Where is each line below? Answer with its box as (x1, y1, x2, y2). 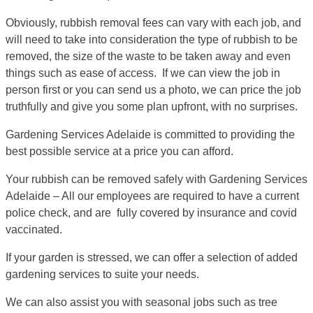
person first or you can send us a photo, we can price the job (6, 83, 301, 96)
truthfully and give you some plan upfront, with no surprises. (6, 100, 298, 112)
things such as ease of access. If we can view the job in (6, 66, 280, 79)
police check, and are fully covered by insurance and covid (6, 206, 297, 219)
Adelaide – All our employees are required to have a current (6, 189, 299, 202)
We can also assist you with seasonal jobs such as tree (6, 296, 277, 308)
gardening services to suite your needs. (6, 268, 199, 280)
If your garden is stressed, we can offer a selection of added (6, 251, 298, 263)
